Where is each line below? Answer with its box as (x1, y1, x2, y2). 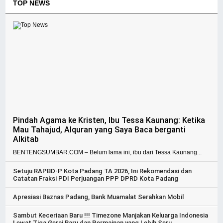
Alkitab (13, 134, 39, 144)
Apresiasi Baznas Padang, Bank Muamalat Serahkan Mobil (13, 193, 184, 201)
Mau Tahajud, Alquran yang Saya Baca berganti (13, 125, 186, 135)
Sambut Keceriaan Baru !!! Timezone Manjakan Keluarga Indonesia (13, 212, 209, 220)
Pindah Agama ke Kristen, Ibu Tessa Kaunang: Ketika (13, 115, 206, 125)
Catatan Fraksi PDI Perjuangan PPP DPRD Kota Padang (13, 175, 179, 183)
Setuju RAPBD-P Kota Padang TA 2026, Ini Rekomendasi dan (13, 167, 192, 175)
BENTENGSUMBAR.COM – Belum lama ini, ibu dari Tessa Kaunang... (13, 149, 202, 156)
